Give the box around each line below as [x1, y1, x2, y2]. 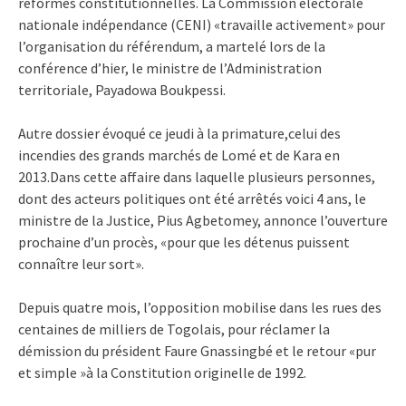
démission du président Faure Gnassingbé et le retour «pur [18, 341, 376, 360]
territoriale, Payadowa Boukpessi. [18, 80, 226, 99]
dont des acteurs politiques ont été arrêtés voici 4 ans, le [18, 188, 366, 208]
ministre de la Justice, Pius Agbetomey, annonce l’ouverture [18, 210, 388, 229]
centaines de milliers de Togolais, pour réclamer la [18, 319, 330, 338]
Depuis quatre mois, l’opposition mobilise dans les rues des [18, 297, 382, 316]
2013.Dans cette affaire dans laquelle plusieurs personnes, [18, 167, 375, 186]
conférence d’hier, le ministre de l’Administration [18, 58, 322, 77]
